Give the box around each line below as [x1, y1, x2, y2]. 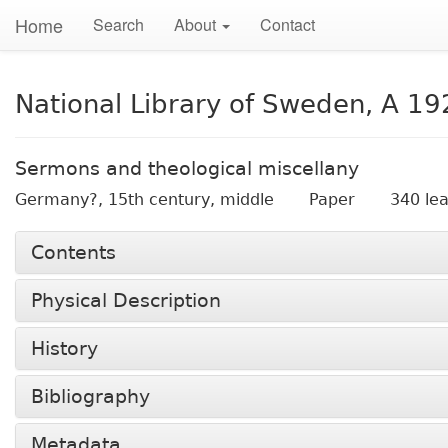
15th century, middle [108, 190, 274, 209]
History [31, 337, 98, 360]
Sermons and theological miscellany [15, 157, 359, 180]
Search [93, 13, 144, 36]
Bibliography [31, 385, 150, 408]
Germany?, [15, 190, 108, 209]
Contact [260, 13, 315, 36]
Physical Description [31, 289, 221, 312]
